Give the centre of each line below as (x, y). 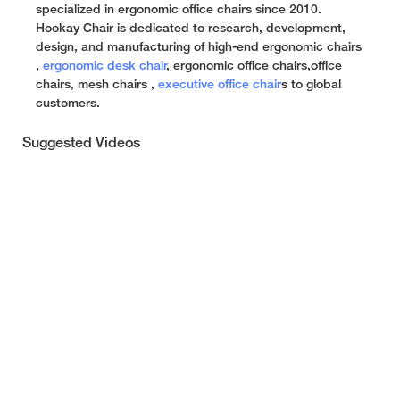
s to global (311, 85)
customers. (68, 104)
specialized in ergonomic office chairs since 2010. (179, 10)
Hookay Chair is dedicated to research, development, (191, 29)
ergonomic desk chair (105, 66)
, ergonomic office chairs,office (254, 66)
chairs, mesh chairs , (97, 85)
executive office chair (220, 85)
